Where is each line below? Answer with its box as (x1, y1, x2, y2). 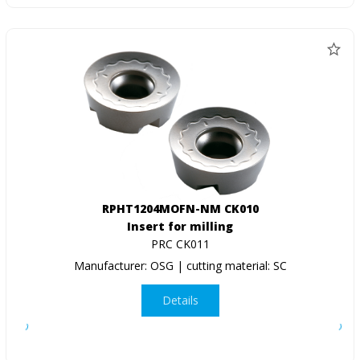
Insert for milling (127, 218, 233, 234)
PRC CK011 (150, 235, 210, 252)
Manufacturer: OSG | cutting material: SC (73, 257, 287, 273)
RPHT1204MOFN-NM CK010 (101, 200, 259, 216)
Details (162, 292, 198, 309)
